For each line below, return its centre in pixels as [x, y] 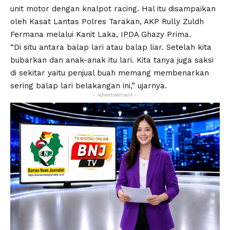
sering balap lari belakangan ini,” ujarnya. [89, 86]
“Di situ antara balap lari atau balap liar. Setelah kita [111, 47]
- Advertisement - [115, 95]
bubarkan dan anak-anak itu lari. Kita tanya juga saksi [112, 60]
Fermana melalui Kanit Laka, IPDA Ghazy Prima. [101, 34]
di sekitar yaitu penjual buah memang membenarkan [110, 73]
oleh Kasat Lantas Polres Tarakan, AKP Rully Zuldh [107, 22]
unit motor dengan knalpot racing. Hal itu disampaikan [113, 9]
